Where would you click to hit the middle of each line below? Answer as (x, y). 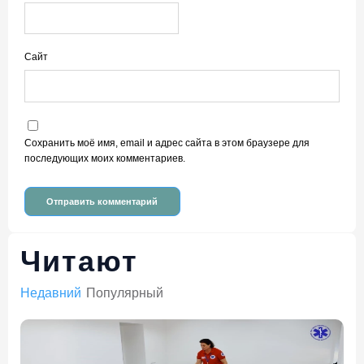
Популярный (125, 293)
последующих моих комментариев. (105, 158)
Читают (79, 262)
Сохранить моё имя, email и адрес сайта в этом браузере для (167, 143)
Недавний (51, 293)
